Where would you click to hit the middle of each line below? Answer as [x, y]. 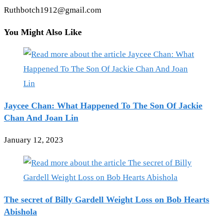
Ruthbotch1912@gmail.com [53, 10]
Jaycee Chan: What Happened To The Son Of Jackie [103, 106]
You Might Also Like [43, 32]
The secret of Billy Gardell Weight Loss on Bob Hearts [107, 200]
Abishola [20, 212]
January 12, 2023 [34, 140]
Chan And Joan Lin [41, 118]
